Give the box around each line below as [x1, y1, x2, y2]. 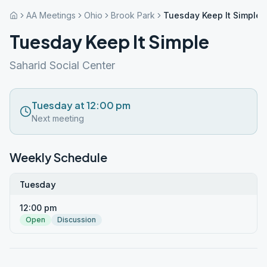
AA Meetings [26, 10, 76, 20]
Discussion [57, 215, 96, 224]
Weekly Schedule [10, 150, 107, 164]
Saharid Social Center [10, 59, 115, 72]
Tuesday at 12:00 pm [32, 99, 131, 111]
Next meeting [32, 113, 84, 123]
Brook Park [111, 10, 155, 20]
